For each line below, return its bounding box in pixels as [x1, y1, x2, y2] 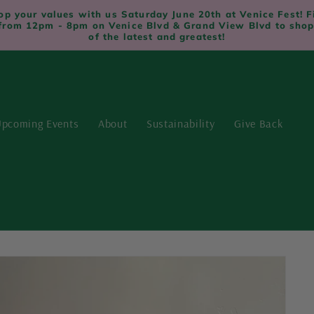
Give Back [234, 116, 283, 130]
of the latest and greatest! [88, 30, 226, 42]
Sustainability [146, 116, 215, 130]
